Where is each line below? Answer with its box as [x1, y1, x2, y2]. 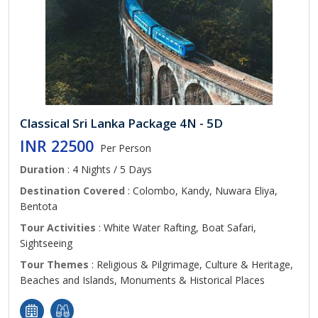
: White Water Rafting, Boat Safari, [96, 221, 256, 234]
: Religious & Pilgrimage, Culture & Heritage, [89, 258, 293, 271]
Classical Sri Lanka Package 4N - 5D [20, 115, 223, 131]
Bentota [20, 199, 57, 213]
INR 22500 [20, 136, 94, 156]
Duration [20, 163, 65, 176]
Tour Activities [20, 221, 96, 234]
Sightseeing [20, 236, 72, 250]
